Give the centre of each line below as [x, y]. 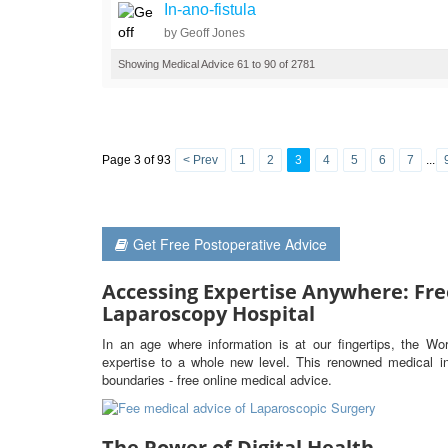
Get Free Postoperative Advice [230, 244]
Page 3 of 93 [138, 160]
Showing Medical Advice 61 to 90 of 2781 [217, 64]
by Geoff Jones [205, 33]
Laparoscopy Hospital [208, 313]
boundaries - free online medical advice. [217, 379]
